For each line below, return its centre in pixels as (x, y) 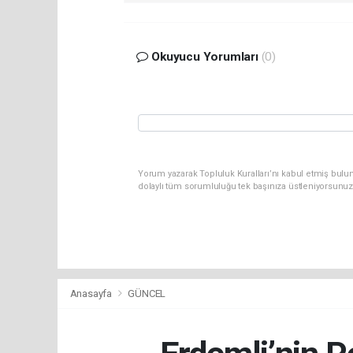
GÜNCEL (147, 294)
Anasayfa (92, 294)
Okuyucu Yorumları (205, 57)
